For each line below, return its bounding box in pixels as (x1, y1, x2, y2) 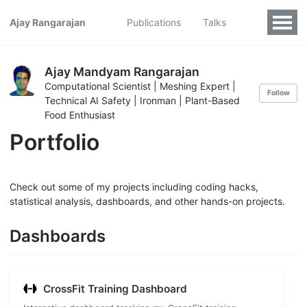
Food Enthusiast (45, 109, 115, 121)
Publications (127, 16, 181, 28)
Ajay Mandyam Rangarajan (45, 64, 199, 79)
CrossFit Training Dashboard (43, 282, 187, 295)
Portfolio (10, 129, 99, 156)
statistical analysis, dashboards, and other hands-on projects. (10, 195, 285, 208)
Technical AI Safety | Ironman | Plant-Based (45, 95, 240, 106)
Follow (267, 88, 290, 98)
